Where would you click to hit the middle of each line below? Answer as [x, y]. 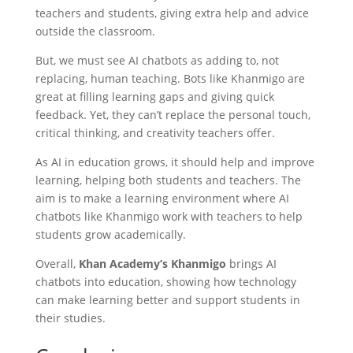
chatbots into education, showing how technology [165, 281]
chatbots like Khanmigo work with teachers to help [169, 216]
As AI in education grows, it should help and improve [175, 162]
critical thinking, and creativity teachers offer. [155, 132]
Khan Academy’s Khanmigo [152, 263]
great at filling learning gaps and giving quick [154, 96]
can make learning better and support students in [167, 299]
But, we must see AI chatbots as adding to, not [157, 60]
